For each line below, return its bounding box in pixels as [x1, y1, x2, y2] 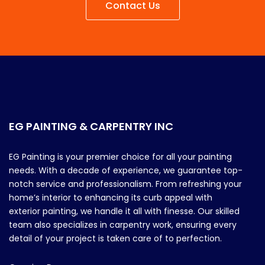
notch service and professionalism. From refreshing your [9, 178, 242, 190]
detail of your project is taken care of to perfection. [9, 232, 222, 245]
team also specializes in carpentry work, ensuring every [9, 219, 237, 231]
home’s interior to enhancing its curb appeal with [9, 192, 212, 204]
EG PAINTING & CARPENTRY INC [9, 119, 173, 134]
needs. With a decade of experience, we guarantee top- [9, 164, 243, 177]
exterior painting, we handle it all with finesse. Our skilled [9, 205, 240, 218]
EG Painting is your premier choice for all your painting [9, 151, 232, 163]
